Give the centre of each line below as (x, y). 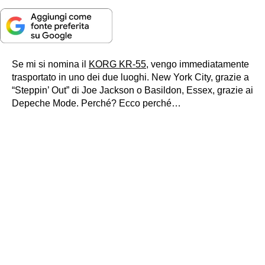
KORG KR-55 (117, 64)
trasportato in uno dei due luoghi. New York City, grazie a (130, 77)
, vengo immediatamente (198, 64)
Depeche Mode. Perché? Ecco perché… (96, 104)
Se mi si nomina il (50, 64)
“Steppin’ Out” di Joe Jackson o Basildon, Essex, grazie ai (132, 91)
